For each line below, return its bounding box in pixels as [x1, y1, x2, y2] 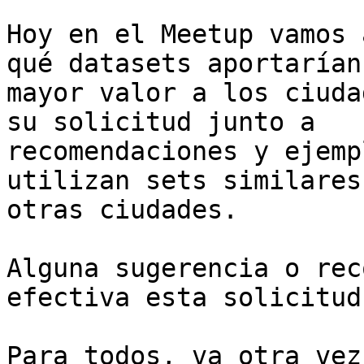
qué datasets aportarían [6, 49, 362, 79]
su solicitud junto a [6, 107, 315, 137]
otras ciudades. [6, 195, 238, 225]
